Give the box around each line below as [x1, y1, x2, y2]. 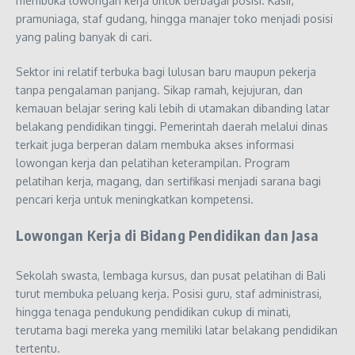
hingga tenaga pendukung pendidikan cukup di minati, [16, 304, 291, 319]
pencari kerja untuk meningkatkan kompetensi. [16, 192, 254, 206]
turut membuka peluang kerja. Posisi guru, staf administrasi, [16, 286, 322, 300]
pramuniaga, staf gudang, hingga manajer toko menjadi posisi [16, 11, 333, 25]
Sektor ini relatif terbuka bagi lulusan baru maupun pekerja [16, 64, 316, 78]
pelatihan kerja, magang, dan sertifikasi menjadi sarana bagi [16, 174, 321, 188]
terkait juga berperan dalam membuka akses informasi [16, 137, 294, 151]
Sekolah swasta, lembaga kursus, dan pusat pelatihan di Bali [16, 268, 326, 282]
